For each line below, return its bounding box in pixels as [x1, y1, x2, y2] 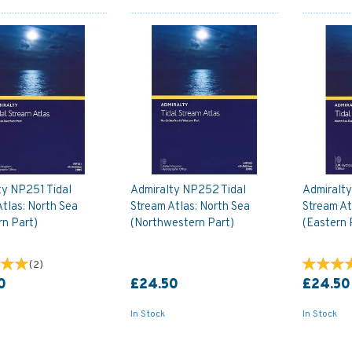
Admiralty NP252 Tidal [130, 182, 246, 198]
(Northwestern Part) [130, 215, 234, 231]
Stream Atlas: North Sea [130, 199, 250, 214]
